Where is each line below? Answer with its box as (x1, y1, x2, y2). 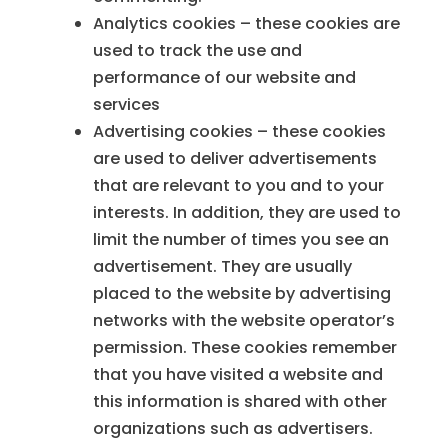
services (92, 93, 160, 117)
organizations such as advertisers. (92, 417, 373, 441)
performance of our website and (92, 66, 356, 90)
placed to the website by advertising (92, 282, 391, 306)
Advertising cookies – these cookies (92, 120, 386, 144)
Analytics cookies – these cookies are (92, 12, 400, 36)
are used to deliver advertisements (92, 147, 377, 171)
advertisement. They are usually (92, 255, 352, 279)
